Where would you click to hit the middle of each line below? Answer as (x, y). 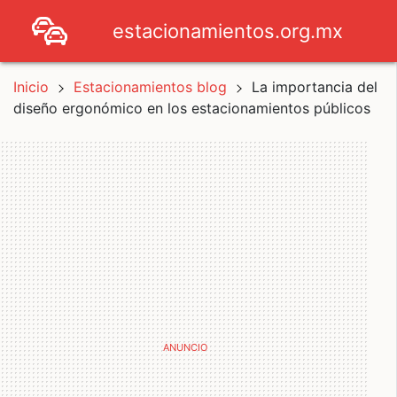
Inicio (31, 87)
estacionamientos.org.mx (228, 31)
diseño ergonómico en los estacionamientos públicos (192, 108)
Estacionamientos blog (152, 87)
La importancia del (315, 87)
